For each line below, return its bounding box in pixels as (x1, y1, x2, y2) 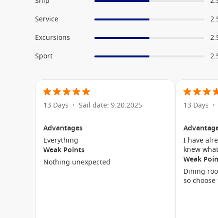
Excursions (35, 33, 70, 43)
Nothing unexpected (43, 157, 110, 167)
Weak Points (43, 145, 85, 155)
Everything (43, 135, 78, 145)
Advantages (43, 123, 83, 133)
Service (35, 14, 58, 24)
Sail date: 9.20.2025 (79, 100, 142, 110)
